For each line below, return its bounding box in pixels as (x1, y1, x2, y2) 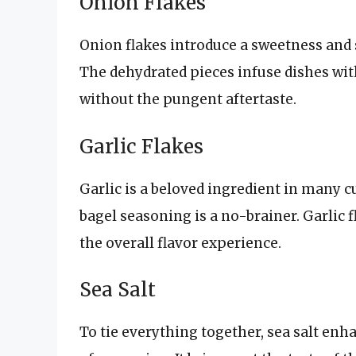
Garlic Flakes (79, 133, 203, 159)
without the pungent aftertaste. (79, 91, 296, 109)
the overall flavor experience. (79, 234, 281, 252)
